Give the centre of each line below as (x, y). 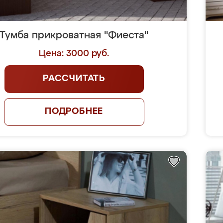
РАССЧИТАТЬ (74, 79)
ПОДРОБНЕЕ (74, 111)
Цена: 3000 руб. (74, 54)
